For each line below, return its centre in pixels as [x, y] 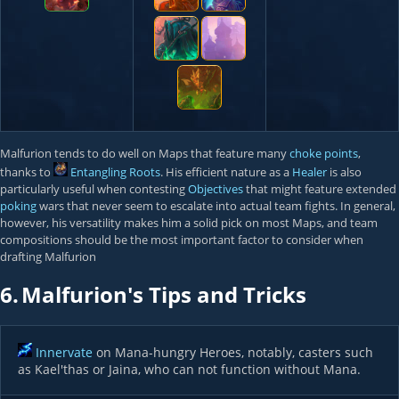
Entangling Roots [115, 172]
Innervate [64, 352]
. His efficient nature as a [226, 172]
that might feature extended [320, 189]
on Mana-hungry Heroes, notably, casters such [233, 352]
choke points [324, 153]
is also [344, 172]
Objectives [216, 189]
